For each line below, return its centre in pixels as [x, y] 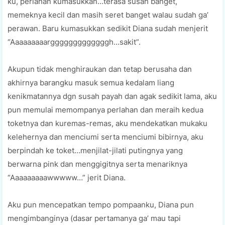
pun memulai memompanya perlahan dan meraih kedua [105, 109]
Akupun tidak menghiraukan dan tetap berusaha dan [100, 69]
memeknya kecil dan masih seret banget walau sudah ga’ [108, 15]
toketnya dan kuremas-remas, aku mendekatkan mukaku [107, 123]
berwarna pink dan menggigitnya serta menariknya [97, 164]
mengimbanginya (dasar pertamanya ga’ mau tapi [94, 218]
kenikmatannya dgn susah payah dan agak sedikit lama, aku [112, 96]
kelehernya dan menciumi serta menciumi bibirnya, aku [105, 137]
